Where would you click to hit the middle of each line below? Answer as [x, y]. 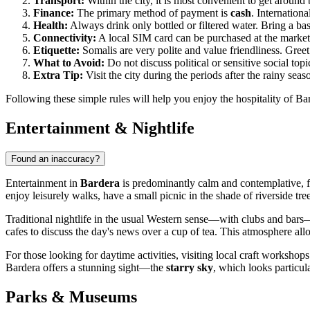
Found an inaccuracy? [55, 159]
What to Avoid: [69, 63]
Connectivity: [65, 38]
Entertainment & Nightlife [100, 128]
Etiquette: [56, 51]
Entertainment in [43, 183]
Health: [51, 26]
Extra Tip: [58, 75]
